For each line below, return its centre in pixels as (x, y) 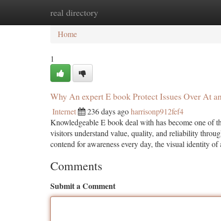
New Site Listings (127, 12)
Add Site (184, 12)
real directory (74, 12)
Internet (64, 111)
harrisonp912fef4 (157, 111)
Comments (76, 166)
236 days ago (108, 111)
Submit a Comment (83, 186)
